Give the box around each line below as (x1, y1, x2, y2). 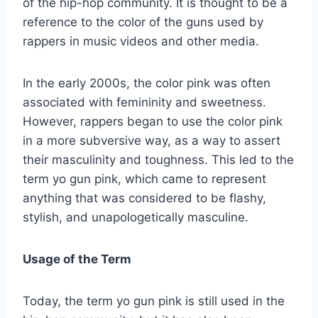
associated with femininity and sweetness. (23, 94, 266, 109)
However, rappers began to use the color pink (23, 114, 283, 128)
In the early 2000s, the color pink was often (23, 75, 270, 90)
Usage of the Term (23, 251, 131, 266)
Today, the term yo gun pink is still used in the (23, 293, 285, 308)
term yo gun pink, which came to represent (23, 171, 266, 186)
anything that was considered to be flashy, (23, 190, 266, 205)
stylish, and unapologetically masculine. (23, 209, 248, 224)
